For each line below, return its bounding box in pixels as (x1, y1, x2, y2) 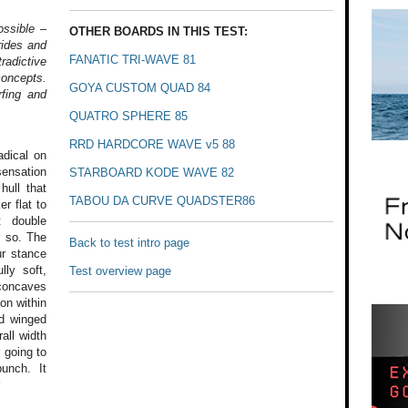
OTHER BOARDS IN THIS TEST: (69, 24, 249, 38)
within (12, 296, 46, 311)
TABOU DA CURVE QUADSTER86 (69, 193, 256, 208)
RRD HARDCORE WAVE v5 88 (69, 137, 236, 151)
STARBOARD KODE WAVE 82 (69, 165, 235, 179)
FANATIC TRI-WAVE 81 (69, 52, 197, 66)
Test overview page (69, 263, 172, 278)
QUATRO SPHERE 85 (69, 108, 189, 123)
